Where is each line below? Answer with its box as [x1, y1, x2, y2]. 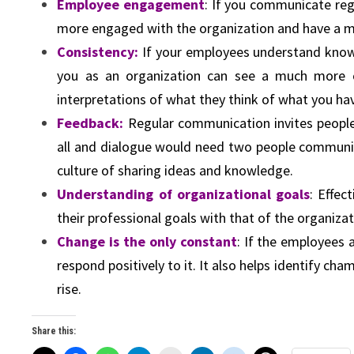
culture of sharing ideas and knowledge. [57, 161, 294, 180]
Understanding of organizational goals [57, 185, 311, 204]
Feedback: [57, 114, 124, 133]
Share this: [32, 326, 77, 337]
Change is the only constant [57, 232, 237, 251]
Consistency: [57, 43, 139, 62]
